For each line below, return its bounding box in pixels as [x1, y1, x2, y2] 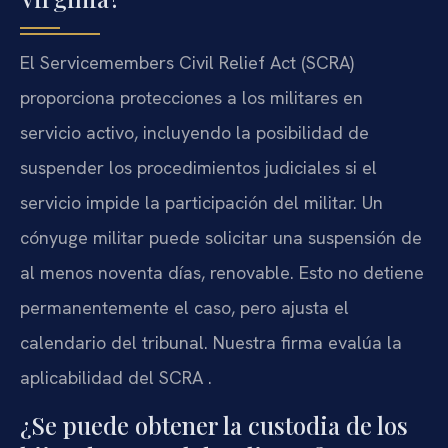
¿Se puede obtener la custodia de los [20, 408, 408, 441]
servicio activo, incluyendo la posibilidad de [20, 121, 369, 145]
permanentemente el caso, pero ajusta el [20, 296, 349, 320]
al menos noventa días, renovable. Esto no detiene [20, 261, 424, 285]
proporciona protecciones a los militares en [20, 86, 363, 110]
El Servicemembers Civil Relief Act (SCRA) [20, 51, 354, 75]
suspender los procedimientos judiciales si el [20, 156, 377, 180]
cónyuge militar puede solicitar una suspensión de [20, 226, 422, 250]
